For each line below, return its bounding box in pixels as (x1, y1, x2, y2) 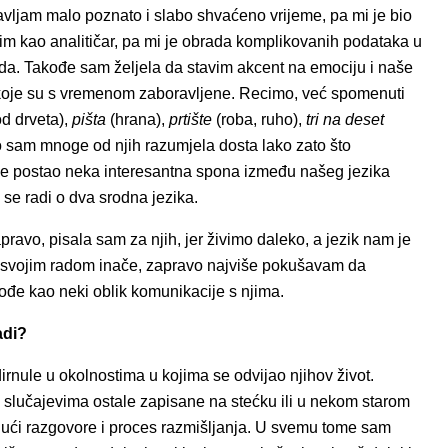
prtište (169, 111, 212, 128)
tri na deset (306, 111, 384, 128)
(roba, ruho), (212, 111, 306, 128)
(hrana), (106, 111, 169, 128)
